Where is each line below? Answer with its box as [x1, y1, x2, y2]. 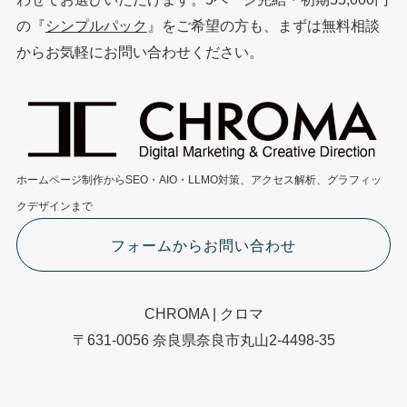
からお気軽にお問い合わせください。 [15, 44, 263, 61]
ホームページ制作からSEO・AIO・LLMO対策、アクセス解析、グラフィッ [15, 174, 382, 187]
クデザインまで [15, 200, 93, 213]
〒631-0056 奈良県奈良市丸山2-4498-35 [72, 331, 335, 348]
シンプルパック [45, 17, 147, 35]
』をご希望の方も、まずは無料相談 [146, 17, 380, 35]
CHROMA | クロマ [144, 304, 263, 322]
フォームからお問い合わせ [110, 236, 296, 253]
